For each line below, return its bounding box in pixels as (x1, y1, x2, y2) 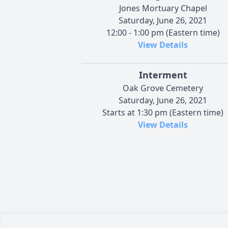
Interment (138, 68, 187, 81)
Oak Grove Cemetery (123, 82, 203, 94)
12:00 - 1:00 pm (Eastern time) (106, 26, 220, 38)
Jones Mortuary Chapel (119, 2, 207, 14)
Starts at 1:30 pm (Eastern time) (102, 106, 223, 118)
